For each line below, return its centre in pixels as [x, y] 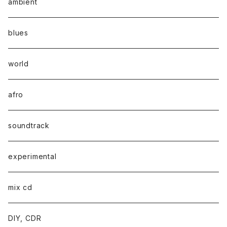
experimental [32, 156]
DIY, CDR [25, 218]
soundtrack [29, 125]
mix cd [20, 187]
